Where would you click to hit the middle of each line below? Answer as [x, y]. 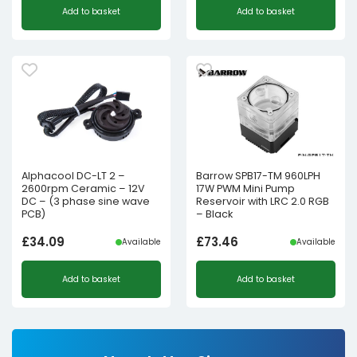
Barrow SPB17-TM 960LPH [258, 175]
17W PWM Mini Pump [245, 188]
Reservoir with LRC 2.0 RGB [263, 201]
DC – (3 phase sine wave [86, 201]
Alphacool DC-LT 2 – [73, 175]
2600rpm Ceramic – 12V [83, 188]
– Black [214, 214]
